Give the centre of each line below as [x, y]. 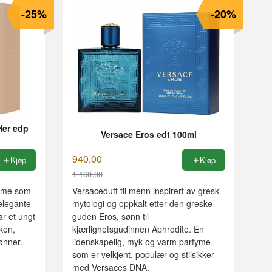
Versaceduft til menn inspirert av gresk [145, 191]
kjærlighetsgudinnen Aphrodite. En [138, 229]
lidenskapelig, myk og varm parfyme [141, 242]
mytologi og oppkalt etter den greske [142, 204]
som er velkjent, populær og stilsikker [143, 255]
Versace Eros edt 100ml [148, 134]
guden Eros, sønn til [110, 216]
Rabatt [86, 186]
